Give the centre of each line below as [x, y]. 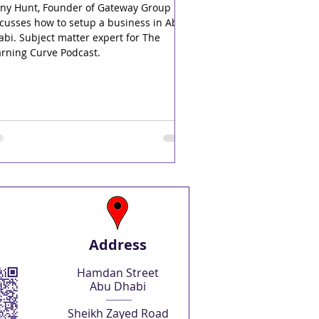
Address [118, 245]
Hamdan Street [118, 273]
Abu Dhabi [118, 286]
